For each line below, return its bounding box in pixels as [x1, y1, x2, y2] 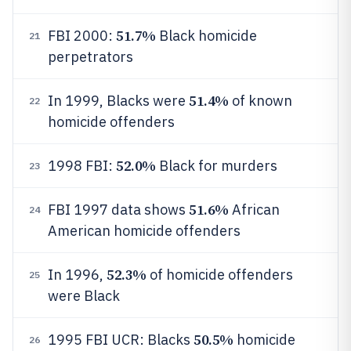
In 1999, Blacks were [48, 92, 189, 110]
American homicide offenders [48, 222, 241, 240]
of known [228, 92, 292, 110]
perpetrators [48, 48, 133, 66]
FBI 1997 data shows [48, 201, 189, 219]
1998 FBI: [48, 157, 116, 175]
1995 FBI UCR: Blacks [48, 331, 194, 349]
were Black [48, 287, 120, 305]
